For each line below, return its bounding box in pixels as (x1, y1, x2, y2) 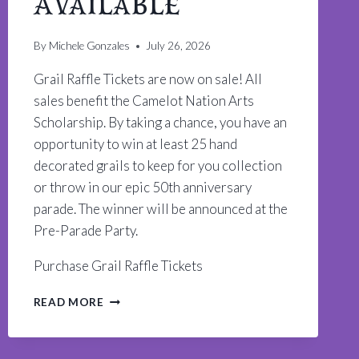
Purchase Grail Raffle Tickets (33, 257, 203, 275)
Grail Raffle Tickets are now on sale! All (33, 71, 262, 88)
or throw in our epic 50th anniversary (33, 179, 252, 196)
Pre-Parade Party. (33, 222, 138, 240)
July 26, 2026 (145, 39, 211, 53)
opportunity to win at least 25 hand (33, 135, 237, 153)
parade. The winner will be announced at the (33, 200, 288, 218)
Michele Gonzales (48, 39, 130, 53)
